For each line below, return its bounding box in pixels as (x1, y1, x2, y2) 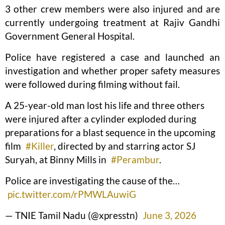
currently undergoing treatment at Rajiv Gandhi (5, 17, 220, 29)
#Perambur (111, 154, 159, 166)
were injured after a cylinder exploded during (5, 113, 196, 125)
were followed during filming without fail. (5, 78, 180, 90)
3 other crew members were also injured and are (5, 3, 220, 15)
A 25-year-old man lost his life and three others (5, 99, 204, 111)
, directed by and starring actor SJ (54, 140, 195, 152)
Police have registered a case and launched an (5, 51, 220, 63)
